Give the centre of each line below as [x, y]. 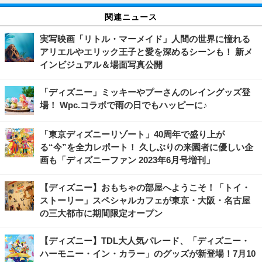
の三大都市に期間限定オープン [101, 213]
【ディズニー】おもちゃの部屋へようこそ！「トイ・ [145, 187]
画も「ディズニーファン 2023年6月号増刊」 [127, 160]
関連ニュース [131, 16]
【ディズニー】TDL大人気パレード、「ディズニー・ [145, 240]
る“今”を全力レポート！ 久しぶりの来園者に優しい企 [146, 147]
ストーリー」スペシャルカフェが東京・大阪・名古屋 [145, 200]
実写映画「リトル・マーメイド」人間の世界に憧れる [145, 39]
